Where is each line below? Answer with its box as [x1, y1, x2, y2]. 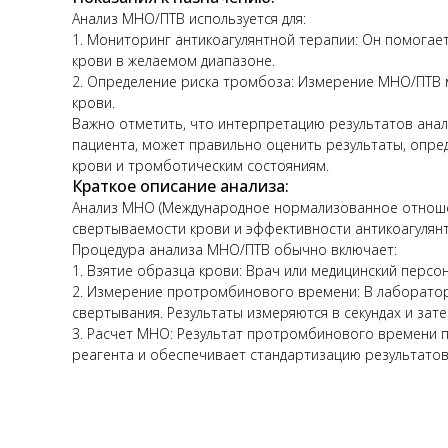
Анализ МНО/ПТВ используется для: [72, 8, 306, 28]
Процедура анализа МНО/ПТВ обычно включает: [72, 239, 397, 259]
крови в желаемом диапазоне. [72, 50, 275, 70]
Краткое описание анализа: [72, 174, 289, 197]
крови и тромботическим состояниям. [72, 155, 329, 175]
